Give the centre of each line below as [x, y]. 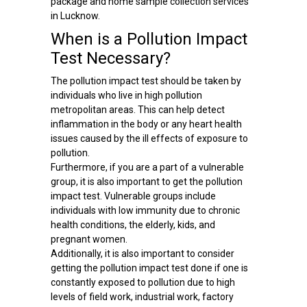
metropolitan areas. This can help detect [137, 109]
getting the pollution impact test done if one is [149, 268]
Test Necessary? [110, 58]
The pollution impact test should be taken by [146, 81]
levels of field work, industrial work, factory [142, 296]
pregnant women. [89, 239]
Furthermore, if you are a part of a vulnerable [147, 167]
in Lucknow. [75, 15]
